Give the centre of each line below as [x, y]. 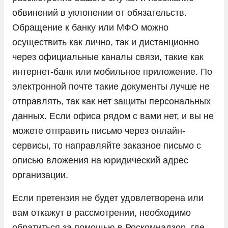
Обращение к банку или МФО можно [90, 27]
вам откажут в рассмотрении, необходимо [102, 212]
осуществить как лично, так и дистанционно [106, 42]
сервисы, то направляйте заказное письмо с [107, 145]
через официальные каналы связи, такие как [108, 57]
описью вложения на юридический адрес [100, 160]
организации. [40, 175]
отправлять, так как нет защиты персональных [111, 101]
